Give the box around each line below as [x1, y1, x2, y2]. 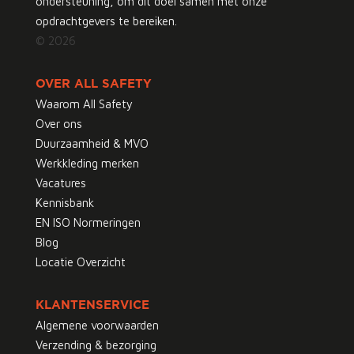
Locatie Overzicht [35, 254, 126, 269]
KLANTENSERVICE [35, 299, 149, 311]
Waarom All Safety [35, 96, 133, 111]
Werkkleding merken [35, 156, 139, 170]
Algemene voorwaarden [35, 318, 159, 332]
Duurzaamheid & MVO [35, 136, 149, 150]
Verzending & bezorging [35, 337, 156, 352]
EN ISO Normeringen [35, 215, 141, 229]
